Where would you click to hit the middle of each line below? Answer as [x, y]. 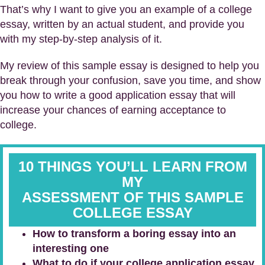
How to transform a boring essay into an [134, 234]
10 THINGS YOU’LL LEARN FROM [132, 167]
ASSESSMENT [72, 197]
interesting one [71, 248]
